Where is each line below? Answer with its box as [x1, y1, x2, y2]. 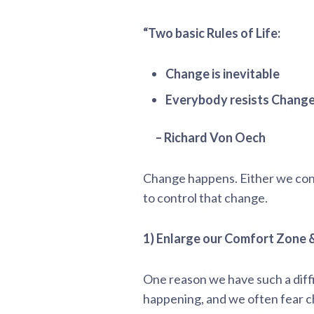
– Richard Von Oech [156, 130, 266, 145]
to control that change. [143, 190, 268, 205]
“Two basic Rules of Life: [143, 25, 280, 41]
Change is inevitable [165, 66, 280, 81]
